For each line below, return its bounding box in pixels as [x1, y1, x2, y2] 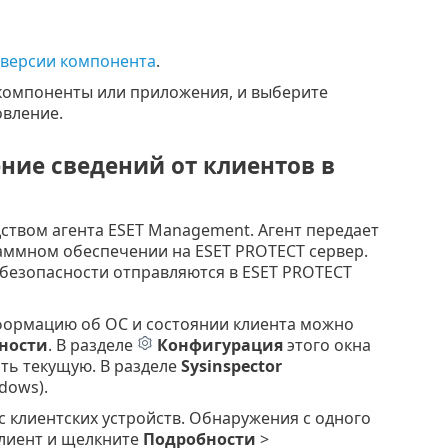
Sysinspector [180, 354, 282, 377]
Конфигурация [156, 333, 283, 356]
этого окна [282, 333, 371, 356]
